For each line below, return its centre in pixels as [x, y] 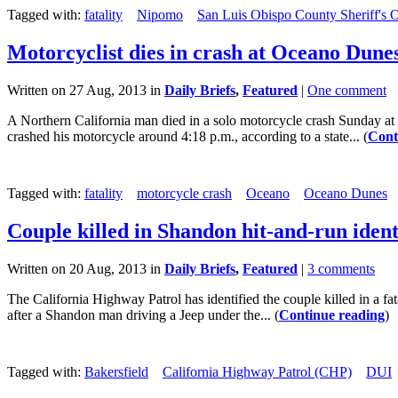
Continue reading [332, 314]
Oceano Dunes [346, 194]
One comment [347, 91]
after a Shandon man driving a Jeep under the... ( [143, 314]
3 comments [341, 268]
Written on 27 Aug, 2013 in [86, 91]
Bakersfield [116, 371]
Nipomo [160, 15]
